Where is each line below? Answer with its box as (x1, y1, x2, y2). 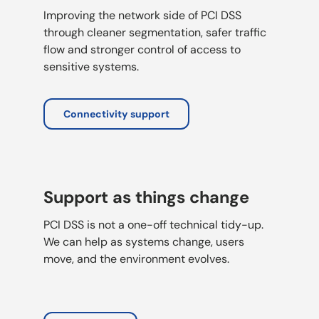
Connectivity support (63, 107, 170, 120)
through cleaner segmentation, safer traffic (43, 24, 267, 40)
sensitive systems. (43, 58, 140, 74)
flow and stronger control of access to (43, 41, 241, 57)
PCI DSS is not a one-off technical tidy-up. (43, 216, 264, 232)
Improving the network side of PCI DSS (43, 7, 242, 23)
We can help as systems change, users (43, 234, 245, 249)
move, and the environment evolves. (43, 251, 230, 266)
